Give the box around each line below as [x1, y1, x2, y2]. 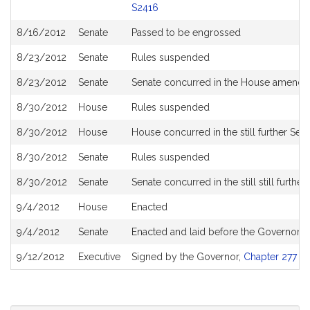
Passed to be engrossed [131, 27, 241, 38]
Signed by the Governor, [131, 251, 244, 262]
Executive [78, 251, 120, 262]
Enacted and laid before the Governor [131, 226, 300, 237]
